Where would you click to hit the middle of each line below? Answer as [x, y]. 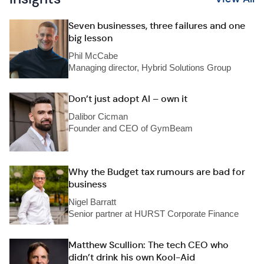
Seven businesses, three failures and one [157, 26]
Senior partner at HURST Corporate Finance [154, 214]
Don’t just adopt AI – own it [128, 99]
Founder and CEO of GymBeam [131, 128]
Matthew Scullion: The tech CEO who [148, 245]
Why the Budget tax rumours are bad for [157, 172]
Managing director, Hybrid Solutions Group [150, 67]
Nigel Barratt [92, 202]
